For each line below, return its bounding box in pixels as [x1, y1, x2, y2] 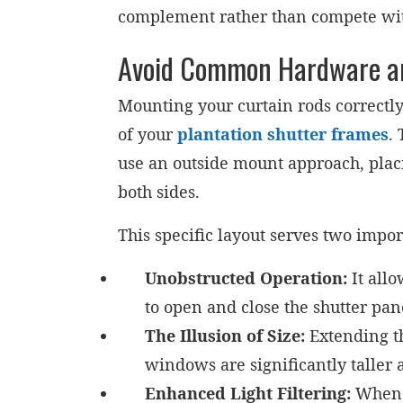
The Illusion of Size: [145, 325, 306, 346]
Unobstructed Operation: [145, 267, 348, 289]
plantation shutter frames [177, 123, 390, 145]
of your [118, 123, 178, 145]
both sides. [118, 181, 201, 202]
